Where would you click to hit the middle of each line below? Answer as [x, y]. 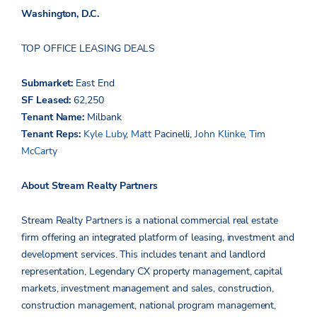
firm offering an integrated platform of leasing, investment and [158, 237]
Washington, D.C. [60, 13]
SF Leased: [48, 100]
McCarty [41, 151]
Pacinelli [172, 134]
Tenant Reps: [53, 134]
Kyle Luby [105, 134]
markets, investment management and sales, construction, [148, 288]
